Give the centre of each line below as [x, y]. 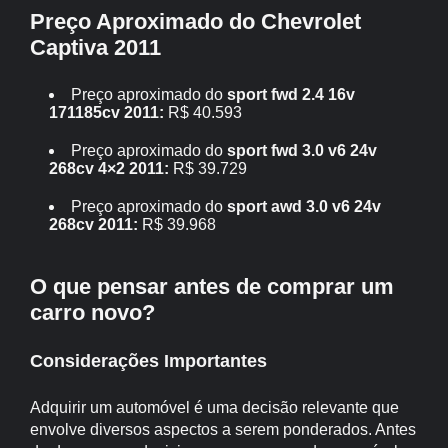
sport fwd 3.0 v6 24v [302, 150]
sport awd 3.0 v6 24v [304, 206]
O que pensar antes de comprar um [211, 286]
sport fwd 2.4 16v [291, 94]
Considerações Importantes [148, 361]
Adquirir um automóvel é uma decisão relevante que [214, 407]
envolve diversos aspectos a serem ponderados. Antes [222, 429]
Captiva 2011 [95, 47]
